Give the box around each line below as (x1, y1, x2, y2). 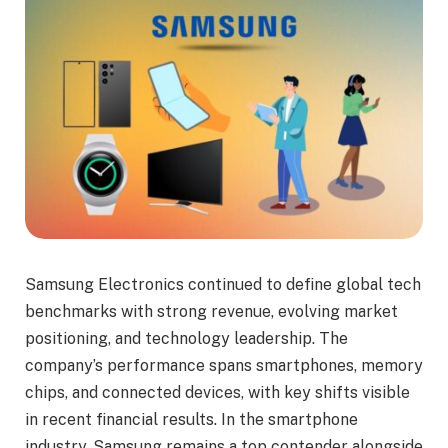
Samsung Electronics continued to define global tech (25, 275, 421, 295)
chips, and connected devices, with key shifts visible (25, 383, 410, 403)
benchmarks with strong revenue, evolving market (25, 302, 398, 322)
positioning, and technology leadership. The (25, 329, 348, 349)
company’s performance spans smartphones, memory (25, 356, 423, 376)
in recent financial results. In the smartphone (25, 410, 358, 430)
